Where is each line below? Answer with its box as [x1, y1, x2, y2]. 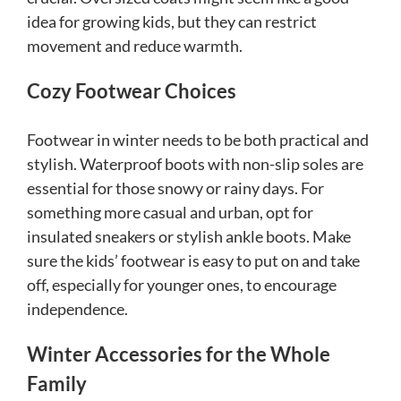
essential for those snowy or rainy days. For [27, 177, 324, 198]
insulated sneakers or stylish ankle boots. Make [27, 226, 351, 246]
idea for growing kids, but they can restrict [27, 12, 317, 32]
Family [27, 371, 87, 396]
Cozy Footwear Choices [27, 79, 236, 104]
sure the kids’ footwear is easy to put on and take [27, 250, 360, 270]
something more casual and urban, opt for [27, 201, 313, 222]
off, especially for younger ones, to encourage [27, 274, 337, 294]
